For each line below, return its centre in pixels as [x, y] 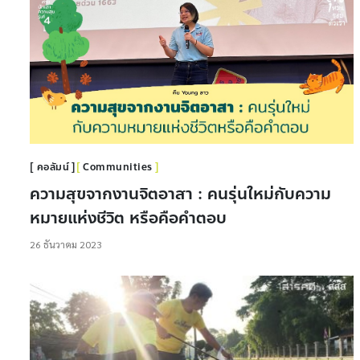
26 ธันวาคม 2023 [66, 245]
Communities [118, 168]
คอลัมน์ [53, 168]
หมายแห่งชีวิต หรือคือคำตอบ [128, 219]
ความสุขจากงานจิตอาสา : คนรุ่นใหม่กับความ [180, 194]
